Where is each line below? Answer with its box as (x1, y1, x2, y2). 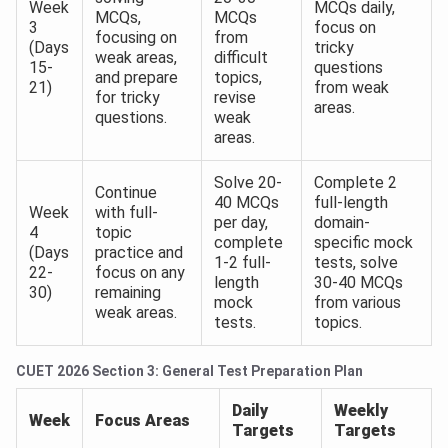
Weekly (334, 401, 388, 421)
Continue (95, 183, 157, 203)
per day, (214, 213, 268, 233)
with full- (95, 203, 158, 223)
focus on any (95, 263, 185, 283)
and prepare (95, 68, 178, 88)
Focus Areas (95, 411, 190, 431)
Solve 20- (214, 173, 282, 193)
